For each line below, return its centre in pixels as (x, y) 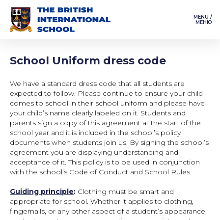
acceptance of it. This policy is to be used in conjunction (105, 162)
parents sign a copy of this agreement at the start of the (105, 123)
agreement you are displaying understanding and (94, 152)
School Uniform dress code (88, 61)
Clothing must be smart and (126, 192)
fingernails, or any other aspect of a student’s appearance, (108, 211)
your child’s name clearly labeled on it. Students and (98, 113)
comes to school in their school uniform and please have (107, 103)
